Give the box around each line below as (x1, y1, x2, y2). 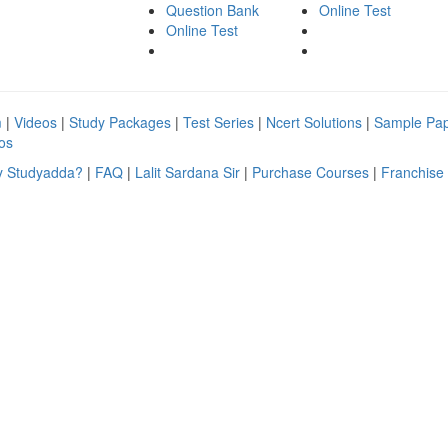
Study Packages (69, 111, 175, 132)
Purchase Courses (252, 161, 373, 182)
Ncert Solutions (266, 111, 366, 132)
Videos (14, 111, 61, 132)
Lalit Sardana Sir (135, 161, 244, 182)
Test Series (183, 111, 258, 132)
